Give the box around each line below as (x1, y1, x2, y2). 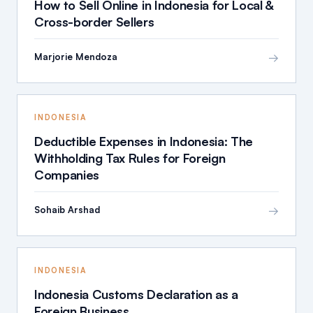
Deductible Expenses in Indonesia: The (34, 133, 254, 149)
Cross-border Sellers (34, 13, 154, 29)
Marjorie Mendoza (34, 51, 117, 63)
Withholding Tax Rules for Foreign (34, 150, 226, 166)
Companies (34, 166, 100, 182)
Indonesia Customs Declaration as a (34, 286, 238, 302)
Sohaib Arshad (34, 204, 100, 216)
